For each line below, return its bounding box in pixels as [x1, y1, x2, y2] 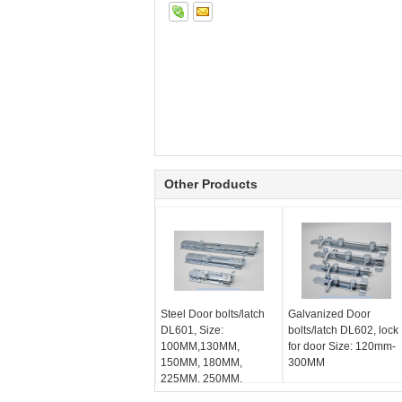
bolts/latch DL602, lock [287, 324, 398, 336]
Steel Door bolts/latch [161, 308, 265, 320]
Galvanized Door [287, 308, 371, 320]
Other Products [164, 177, 258, 191]
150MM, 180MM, [161, 356, 242, 369]
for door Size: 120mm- [287, 340, 396, 353]
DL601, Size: [161, 324, 223, 336]
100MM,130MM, [161, 340, 240, 353]
